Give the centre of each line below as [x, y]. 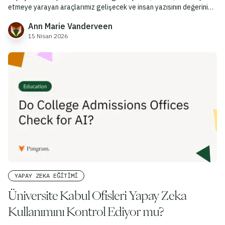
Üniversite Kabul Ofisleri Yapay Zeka [97, 196]
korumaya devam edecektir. [51, 17]
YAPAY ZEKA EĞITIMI [46, 176]
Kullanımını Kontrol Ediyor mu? [86, 212]
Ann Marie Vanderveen [70, 26]
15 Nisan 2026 [48, 36]
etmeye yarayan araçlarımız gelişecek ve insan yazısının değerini [108, 7]
